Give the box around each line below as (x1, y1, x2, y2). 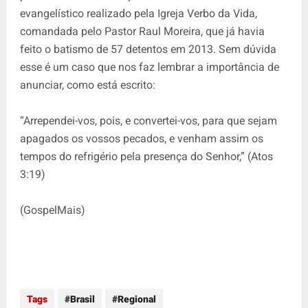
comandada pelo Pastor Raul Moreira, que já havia (19, 24, 265, 38)
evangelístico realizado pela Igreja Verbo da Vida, (19, 6, 257, 20)
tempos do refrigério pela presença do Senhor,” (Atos (19, 149, 273, 163)
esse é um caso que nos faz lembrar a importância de (19, 60, 279, 74)
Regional (117, 293, 156, 305)
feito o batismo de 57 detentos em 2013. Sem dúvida (19, 42, 276, 56)
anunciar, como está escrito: (19, 78, 155, 91)
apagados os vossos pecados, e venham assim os (19, 131, 263, 145)
